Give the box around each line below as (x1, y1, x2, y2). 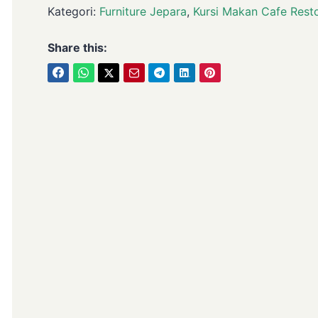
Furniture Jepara (99, 4, 187, 18)
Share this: (48, 40, 107, 55)
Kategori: (48, 4, 99, 18)
